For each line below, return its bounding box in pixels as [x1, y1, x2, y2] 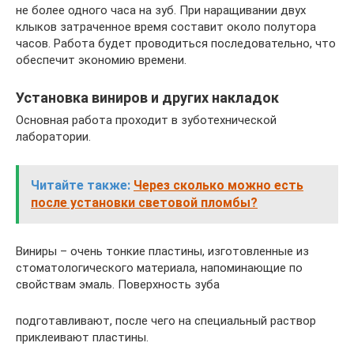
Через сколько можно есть [134, 178, 303, 193]
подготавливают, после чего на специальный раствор [16, 314, 316, 328]
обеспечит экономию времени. [16, 53, 186, 67]
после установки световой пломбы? [31, 195, 258, 210]
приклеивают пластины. [16, 330, 149, 345]
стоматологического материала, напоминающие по [16, 261, 303, 275]
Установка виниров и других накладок [16, 89, 279, 106]
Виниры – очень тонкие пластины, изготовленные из [16, 244, 309, 258]
